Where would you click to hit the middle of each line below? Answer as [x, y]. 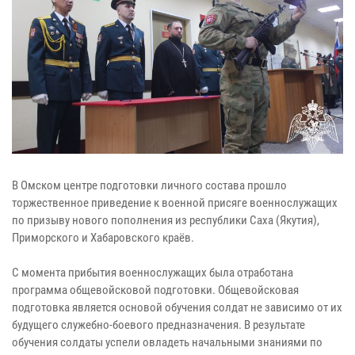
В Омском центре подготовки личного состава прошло [149, 185]
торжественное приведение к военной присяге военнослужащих [175, 202]
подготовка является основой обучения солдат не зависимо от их [177, 307]
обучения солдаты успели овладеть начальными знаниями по [167, 342]
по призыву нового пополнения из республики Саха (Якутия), [166, 220]
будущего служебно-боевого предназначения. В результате [158, 324]
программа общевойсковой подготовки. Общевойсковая [155, 290]
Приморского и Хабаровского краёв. [103, 237]
